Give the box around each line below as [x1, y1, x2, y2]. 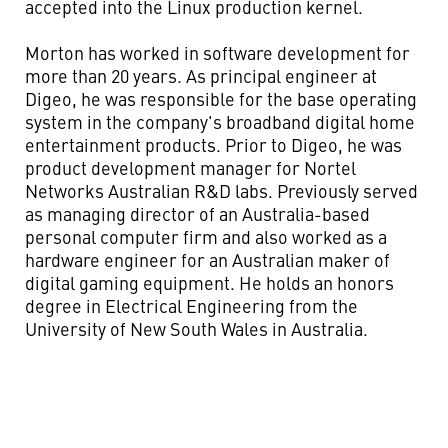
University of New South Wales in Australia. [25, 316, 368, 341]
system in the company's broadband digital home [25, 109, 415, 134]
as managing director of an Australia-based [25, 201, 370, 226]
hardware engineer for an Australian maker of [25, 247, 390, 272]
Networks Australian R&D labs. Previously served [25, 178, 418, 203]
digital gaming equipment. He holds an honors [25, 270, 394, 295]
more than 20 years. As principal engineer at [25, 63, 377, 88]
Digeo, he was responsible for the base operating [25, 86, 417, 111]
